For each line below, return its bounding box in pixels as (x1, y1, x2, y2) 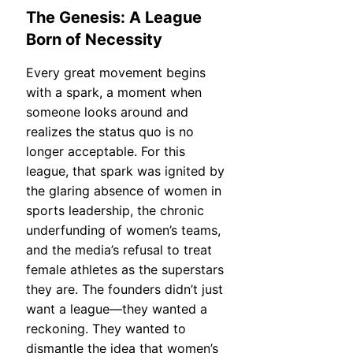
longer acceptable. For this (26, 143, 185, 160)
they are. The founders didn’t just (26, 281, 223, 298)
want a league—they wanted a (26, 301, 207, 318)
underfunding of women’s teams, (26, 222, 221, 239)
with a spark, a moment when (26, 84, 202, 101)
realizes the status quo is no (26, 124, 194, 140)
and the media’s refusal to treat (26, 242, 212, 258)
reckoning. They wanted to (26, 321, 186, 337)
